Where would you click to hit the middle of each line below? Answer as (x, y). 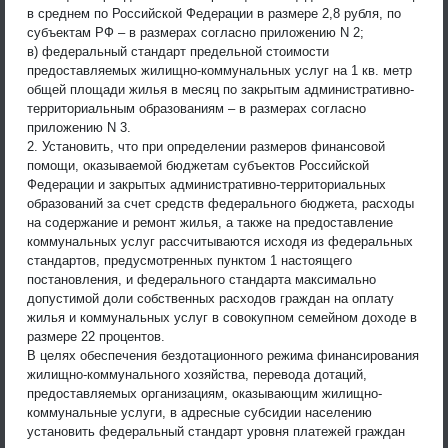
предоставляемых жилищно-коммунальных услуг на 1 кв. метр (219, 70)
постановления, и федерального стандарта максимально (201, 279)
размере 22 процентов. (96, 336)
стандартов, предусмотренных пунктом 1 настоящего (189, 260)
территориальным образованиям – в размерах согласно (196, 108)
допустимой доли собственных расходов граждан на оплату (210, 298)
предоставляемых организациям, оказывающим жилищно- (204, 393)
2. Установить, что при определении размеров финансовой (206, 146)
